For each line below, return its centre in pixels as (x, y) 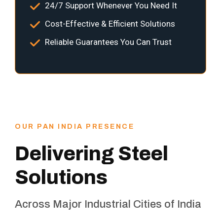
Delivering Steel (92, 154)
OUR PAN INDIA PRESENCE (74, 127)
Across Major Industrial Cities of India (108, 204)
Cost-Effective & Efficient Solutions (110, 24)
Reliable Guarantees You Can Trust (108, 42)
